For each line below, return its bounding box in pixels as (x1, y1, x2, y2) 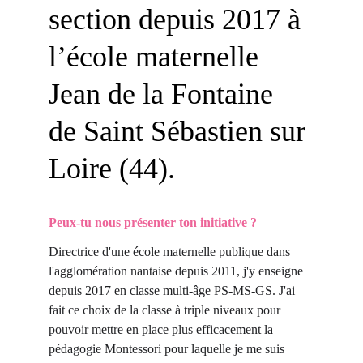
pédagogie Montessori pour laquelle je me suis (49, 342, 288, 356)
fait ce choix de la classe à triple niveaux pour (49, 303, 284, 317)
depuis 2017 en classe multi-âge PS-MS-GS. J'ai (49, 284, 298, 297)
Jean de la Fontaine (49, 78, 280, 110)
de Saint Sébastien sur (49, 115, 313, 147)
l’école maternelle (49, 41, 266, 73)
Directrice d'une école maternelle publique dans (49, 245, 293, 258)
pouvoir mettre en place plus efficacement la (49, 322, 276, 336)
